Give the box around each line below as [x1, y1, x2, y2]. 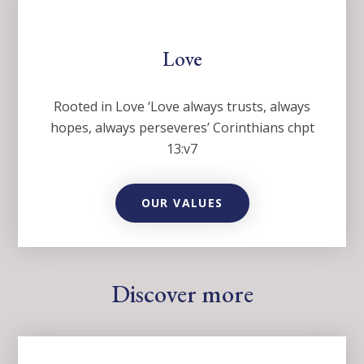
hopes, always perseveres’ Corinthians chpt [50, 119, 314, 137]
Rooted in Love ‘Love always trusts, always [54, 97, 310, 116]
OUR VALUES [141, 195, 223, 211]
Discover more [110, 277, 253, 310]
